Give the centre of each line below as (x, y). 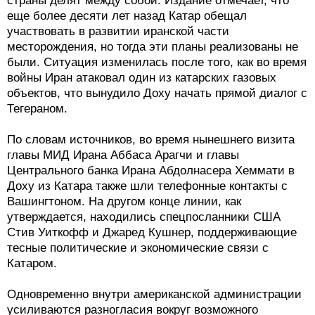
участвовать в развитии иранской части (118, 32)
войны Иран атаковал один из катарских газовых (142, 78)
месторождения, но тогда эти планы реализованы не (153, 47)
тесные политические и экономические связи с (138, 248)
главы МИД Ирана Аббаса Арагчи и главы (123, 155)
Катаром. (32, 264)
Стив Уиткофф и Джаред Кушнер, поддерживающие (152, 233)
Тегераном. (37, 109)
